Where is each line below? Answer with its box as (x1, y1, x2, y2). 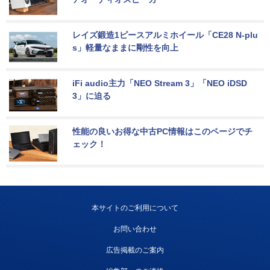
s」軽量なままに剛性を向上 (72, 42, 178, 52)
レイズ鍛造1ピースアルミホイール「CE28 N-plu (72, 30, 258, 40)
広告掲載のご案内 (106, 245, 164, 254)
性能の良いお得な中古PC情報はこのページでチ (72, 126, 253, 136)
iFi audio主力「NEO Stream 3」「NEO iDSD (72, 78, 250, 88)
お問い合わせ (113, 224, 157, 233)
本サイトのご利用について (92, 203, 178, 212)
